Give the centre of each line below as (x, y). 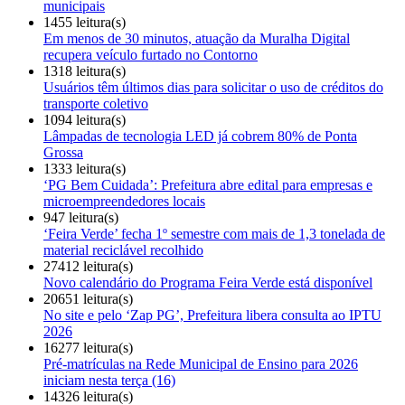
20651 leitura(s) (88, 298)
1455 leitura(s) (85, 22)
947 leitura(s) (81, 217)
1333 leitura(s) (85, 168)
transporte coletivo (96, 103)
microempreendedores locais (124, 201)
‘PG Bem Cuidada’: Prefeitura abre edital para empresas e (208, 184)
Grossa (63, 152)
